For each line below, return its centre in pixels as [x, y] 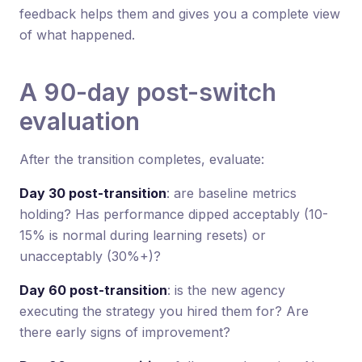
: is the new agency [226, 290]
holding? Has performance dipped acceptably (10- [174, 214]
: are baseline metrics [232, 193]
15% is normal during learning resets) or [143, 235]
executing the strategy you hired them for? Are [164, 311]
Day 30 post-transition [93, 193]
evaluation [80, 121]
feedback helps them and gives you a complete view [180, 13]
